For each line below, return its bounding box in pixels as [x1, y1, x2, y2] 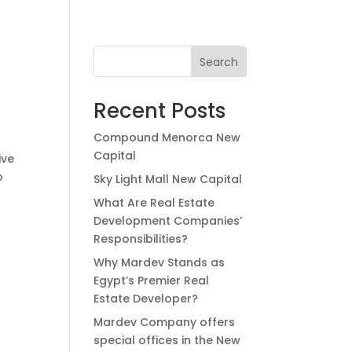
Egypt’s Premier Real [93, 273, 210, 288]
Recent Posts [93, 97, 226, 125]
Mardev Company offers [93, 314, 236, 330]
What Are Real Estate [93, 195, 215, 211]
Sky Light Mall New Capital [93, 171, 243, 187]
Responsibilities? [93, 231, 189, 247]
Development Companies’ [93, 213, 243, 229]
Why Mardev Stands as [93, 255, 225, 270]
